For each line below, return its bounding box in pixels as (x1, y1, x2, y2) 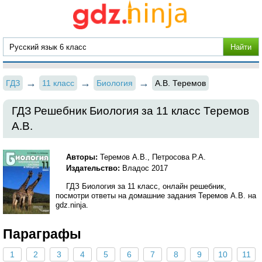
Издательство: (66, 164, 123, 173)
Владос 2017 (122, 164, 168, 173)
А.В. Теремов (155, 78, 206, 88)
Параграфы (3, 226, 81, 242)
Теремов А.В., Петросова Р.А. (98, 153, 206, 161)
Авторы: (66, 153, 98, 161)
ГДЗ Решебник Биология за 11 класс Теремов (12, 105, 249, 117)
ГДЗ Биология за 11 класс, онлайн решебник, (66, 182, 227, 191)
